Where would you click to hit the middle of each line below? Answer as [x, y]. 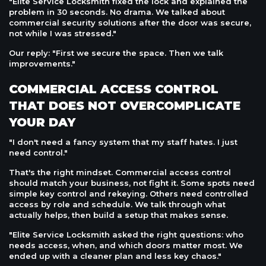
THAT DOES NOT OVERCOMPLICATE [125, 106]
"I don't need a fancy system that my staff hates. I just [123, 142]
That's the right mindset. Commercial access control [120, 172]
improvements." [42, 64]
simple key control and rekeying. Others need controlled [129, 194]
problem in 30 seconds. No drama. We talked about [117, 12]
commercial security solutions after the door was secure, [130, 23]
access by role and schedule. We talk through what [117, 205]
